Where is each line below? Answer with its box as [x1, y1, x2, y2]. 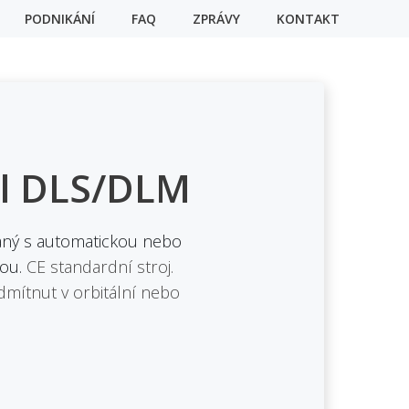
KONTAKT [277, 10, 340, 27]
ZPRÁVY [193, 10, 240, 27]
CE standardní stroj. [26, 256, 174, 278]
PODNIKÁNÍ [25, 10, 95, 27]
